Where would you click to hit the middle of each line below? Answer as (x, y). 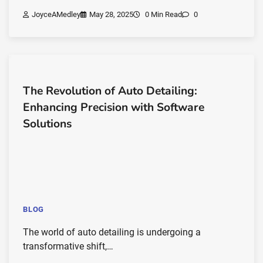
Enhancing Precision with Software (114, 108)
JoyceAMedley (56, 15)
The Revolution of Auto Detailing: (110, 91)
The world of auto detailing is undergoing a (112, 232)
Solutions (47, 124)
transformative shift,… (68, 247)
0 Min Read (163, 15)
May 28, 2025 (111, 15)
